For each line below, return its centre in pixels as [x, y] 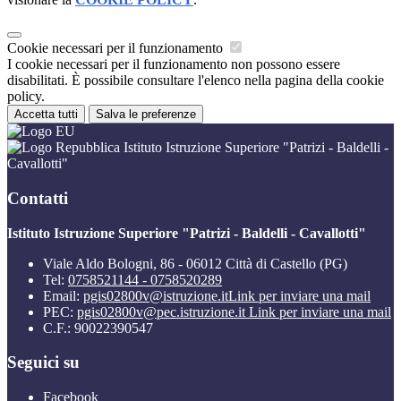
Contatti [38, 198]
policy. [26, 97]
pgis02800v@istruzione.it [156, 295]
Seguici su [43, 363]
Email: [63, 295]
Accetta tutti [46, 115]
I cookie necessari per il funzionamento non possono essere [174, 64]
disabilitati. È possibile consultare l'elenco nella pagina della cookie [196, 81]
